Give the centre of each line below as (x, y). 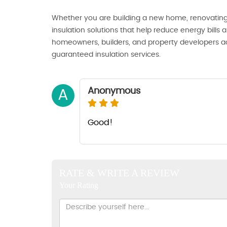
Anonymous (114, 91)
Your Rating (79, 185)
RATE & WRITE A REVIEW (119, 173)
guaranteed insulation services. (106, 54)
